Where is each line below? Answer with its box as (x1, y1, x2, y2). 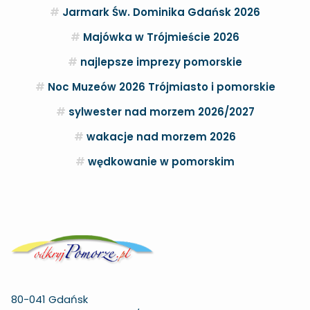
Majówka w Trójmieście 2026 (83, 30, 239, 44)
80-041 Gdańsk (11, 292, 88, 307)
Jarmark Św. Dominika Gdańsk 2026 (62, 5, 260, 19)
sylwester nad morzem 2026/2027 (68, 104, 255, 119)
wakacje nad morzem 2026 (86, 129, 236, 144)
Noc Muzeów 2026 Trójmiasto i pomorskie (47, 80, 275, 94)
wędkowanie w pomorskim (88, 154, 235, 169)
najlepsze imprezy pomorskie (80, 55, 242, 69)
